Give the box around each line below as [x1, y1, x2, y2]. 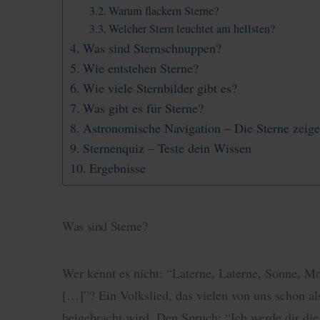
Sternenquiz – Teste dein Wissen [82, 139, 251, 157]
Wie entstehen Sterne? [82, 59, 199, 77]
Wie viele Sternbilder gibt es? [82, 79, 237, 97]
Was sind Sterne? [62, 216, 148, 234]
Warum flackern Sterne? [109, 3, 219, 19]
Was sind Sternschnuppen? [82, 39, 221, 57]
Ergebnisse [89, 159, 146, 177]
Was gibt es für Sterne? [82, 99, 204, 117]
